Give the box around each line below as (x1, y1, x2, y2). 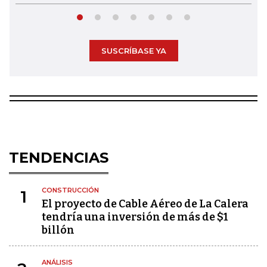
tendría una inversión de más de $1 (42, 210, 228, 223)
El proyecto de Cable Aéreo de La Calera (42, 197, 249, 210)
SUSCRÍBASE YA (101, 45, 166, 55)
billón (42, 223, 74, 237)
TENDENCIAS (9, 148, 108, 166)
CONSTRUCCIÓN (42, 185, 99, 194)
